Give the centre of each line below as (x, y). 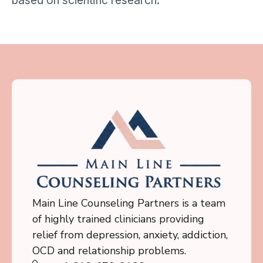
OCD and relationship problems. (109, 250)
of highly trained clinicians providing (118, 219)
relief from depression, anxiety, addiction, (130, 235)
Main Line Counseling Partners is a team (129, 203)
